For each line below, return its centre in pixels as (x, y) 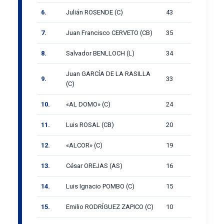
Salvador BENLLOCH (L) (100, 53)
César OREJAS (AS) (94, 165)
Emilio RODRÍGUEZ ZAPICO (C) (110, 206)
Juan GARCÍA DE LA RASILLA (108, 73)
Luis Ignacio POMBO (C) (100, 186)
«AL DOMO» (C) (88, 104)
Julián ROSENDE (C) (94, 12)
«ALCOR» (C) (84, 145)
